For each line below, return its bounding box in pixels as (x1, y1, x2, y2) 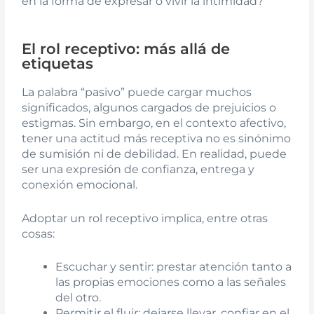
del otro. (55, 291, 102, 305)
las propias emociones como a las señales (55, 275, 287, 289)
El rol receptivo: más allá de (22, 40, 231, 58)
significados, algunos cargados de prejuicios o (22, 101, 277, 115)
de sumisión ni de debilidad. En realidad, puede (22, 147, 287, 161)
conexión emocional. (22, 178, 138, 192)
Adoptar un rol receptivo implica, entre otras (22, 211, 268, 225)
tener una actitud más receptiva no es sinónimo (22, 132, 292, 146)
